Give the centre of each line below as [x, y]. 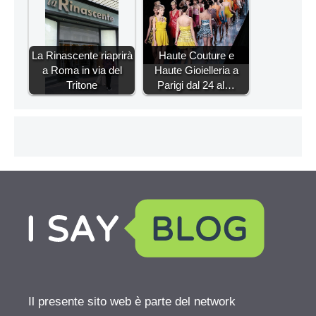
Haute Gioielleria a [196, 71]
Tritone [82, 85]
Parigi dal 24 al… [196, 85]
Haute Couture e [196, 56]
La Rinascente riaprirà [82, 56]
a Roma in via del [82, 71]
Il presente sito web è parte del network [132, 302]
